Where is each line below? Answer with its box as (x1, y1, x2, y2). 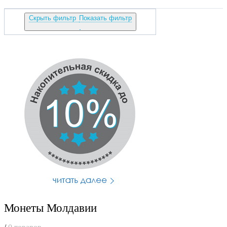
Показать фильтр (79, 14, 132, 22)
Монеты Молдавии (4, 202, 97, 215)
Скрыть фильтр (28, 14, 78, 22)
